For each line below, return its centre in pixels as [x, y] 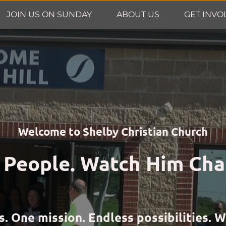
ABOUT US [138, 14]
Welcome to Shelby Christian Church [113, 131]
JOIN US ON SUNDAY [49, 14]
